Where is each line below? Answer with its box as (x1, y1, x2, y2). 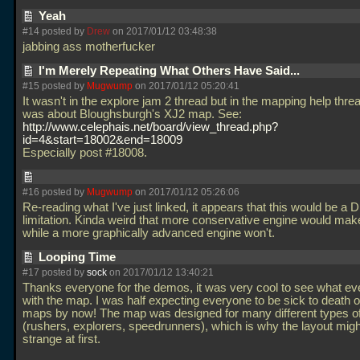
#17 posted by (22, 267, 87, 278)
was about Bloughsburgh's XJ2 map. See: (22, 108, 242, 121)
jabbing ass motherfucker (22, 40, 158, 53)
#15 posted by (22, 80, 87, 92)
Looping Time (39, 251, 119, 264)
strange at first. (22, 333, 100, 346)
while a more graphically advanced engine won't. (22, 227, 278, 239)
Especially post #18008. (22, 146, 150, 159)
